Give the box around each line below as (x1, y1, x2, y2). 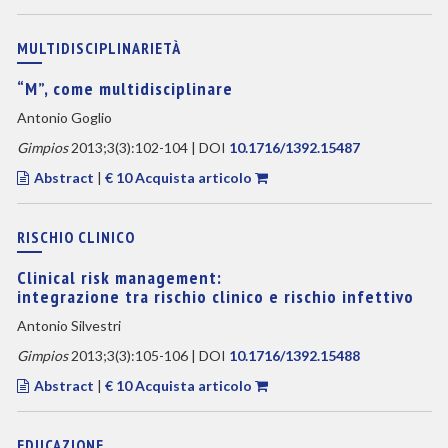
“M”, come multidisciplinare (16, 77, 233, 100)
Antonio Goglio (16, 109, 112, 126)
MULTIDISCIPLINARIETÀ (16, 38, 181, 58)
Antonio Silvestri (16, 317, 121, 334)
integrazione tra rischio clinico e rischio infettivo (16, 285, 414, 308)
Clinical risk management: (16, 266, 222, 289)
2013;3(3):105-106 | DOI (67, 347, 229, 364)
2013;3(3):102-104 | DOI (67, 139, 229, 156)
